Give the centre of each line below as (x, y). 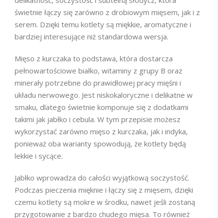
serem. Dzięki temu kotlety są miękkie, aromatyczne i (103, 24)
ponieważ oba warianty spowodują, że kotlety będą (100, 144)
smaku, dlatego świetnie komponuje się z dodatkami (101, 107)
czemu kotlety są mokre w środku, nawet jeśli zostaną (105, 202)
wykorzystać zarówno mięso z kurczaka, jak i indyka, (101, 131)
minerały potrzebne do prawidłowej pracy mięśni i (98, 83)
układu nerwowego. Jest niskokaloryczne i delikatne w (104, 95)
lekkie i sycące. (39, 156)
